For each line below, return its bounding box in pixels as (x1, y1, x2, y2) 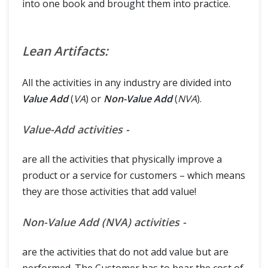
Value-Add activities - (22, 122, 129, 136)
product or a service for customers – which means (22, 169, 245, 182)
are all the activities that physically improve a (22, 153, 222, 166)
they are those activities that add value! (22, 185, 196, 198)
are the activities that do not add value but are (22, 245, 229, 258)
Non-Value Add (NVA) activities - (22, 215, 186, 229)
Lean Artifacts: (22, 42, 108, 59)
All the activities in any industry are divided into (22, 76, 232, 89)
